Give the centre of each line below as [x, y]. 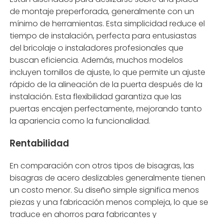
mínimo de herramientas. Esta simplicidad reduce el [107, 24]
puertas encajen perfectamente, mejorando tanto [106, 109]
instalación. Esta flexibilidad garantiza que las [96, 97]
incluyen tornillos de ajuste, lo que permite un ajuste [108, 73]
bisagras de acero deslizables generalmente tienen [108, 178]
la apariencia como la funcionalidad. [80, 121]
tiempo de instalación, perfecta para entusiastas [103, 36]
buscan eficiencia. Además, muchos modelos [96, 60]
